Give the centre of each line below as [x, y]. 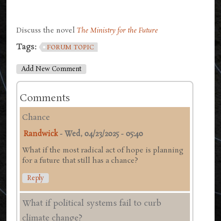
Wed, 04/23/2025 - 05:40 [104, 134]
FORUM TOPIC [71, 47]
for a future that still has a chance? [80, 161]
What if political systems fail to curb [92, 203]
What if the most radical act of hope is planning [103, 151]
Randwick [41, 134]
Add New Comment [52, 69]
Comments [45, 98]
